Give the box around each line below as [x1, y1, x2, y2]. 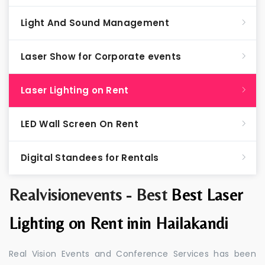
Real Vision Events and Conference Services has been [9, 248, 256, 260]
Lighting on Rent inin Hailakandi [9, 214, 228, 232]
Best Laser [171, 185, 243, 204]
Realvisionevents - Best [9, 185, 172, 204]
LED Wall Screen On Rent [21, 118, 138, 130]
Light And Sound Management [21, 17, 169, 29]
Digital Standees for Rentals [21, 151, 159, 164]
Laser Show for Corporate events [21, 50, 182, 63]
